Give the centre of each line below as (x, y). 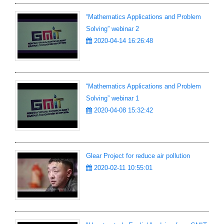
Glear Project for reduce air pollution (138, 156)
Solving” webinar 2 (112, 29)
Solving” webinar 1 (112, 98)
